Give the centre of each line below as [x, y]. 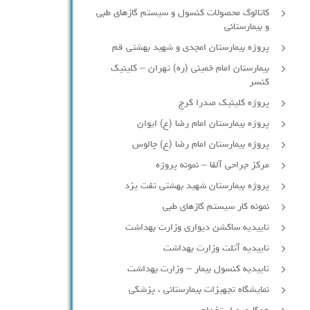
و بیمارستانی [247, 27]
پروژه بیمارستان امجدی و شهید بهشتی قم [191, 48]
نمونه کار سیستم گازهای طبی [216, 207]
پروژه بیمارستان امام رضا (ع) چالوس [201, 145]
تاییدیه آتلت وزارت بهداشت [216, 248]
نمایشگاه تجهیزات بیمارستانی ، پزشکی [199, 290]
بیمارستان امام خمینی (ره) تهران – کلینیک [190, 69]
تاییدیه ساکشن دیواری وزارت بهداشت [197, 228]
